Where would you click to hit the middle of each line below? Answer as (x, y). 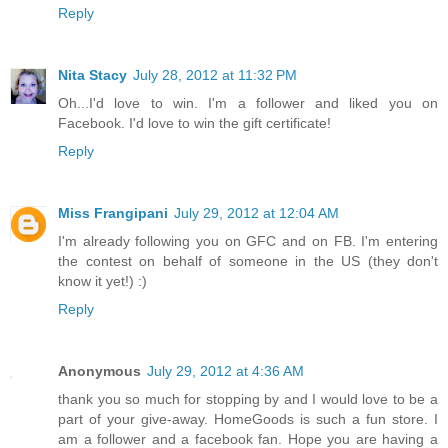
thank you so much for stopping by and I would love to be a (248, 399)
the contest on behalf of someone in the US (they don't (248, 261)
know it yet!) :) (102, 281)
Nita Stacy (92, 75)
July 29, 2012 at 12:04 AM (256, 213)
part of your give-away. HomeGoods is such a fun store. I (248, 419)
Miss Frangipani (113, 213)
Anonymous (99, 371)
